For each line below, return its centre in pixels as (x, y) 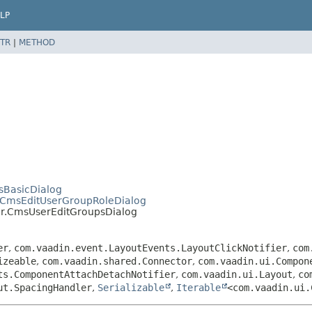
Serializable (131, 287)
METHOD (37, 42)
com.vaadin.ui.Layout (237, 274)
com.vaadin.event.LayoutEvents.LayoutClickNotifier (150, 248)
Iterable (198, 287)
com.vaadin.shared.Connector (117, 261)
